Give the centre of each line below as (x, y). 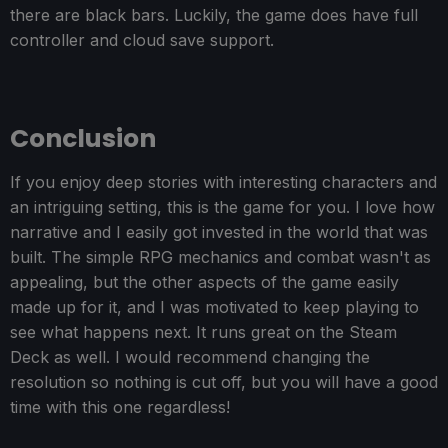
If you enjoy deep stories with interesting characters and (223, 182)
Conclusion (83, 139)
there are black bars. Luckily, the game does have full (214, 15)
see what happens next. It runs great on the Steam (203, 332)
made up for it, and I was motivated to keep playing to (214, 307)
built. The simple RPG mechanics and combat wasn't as (220, 257)
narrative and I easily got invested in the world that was (219, 232)
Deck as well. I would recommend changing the (190, 357)
